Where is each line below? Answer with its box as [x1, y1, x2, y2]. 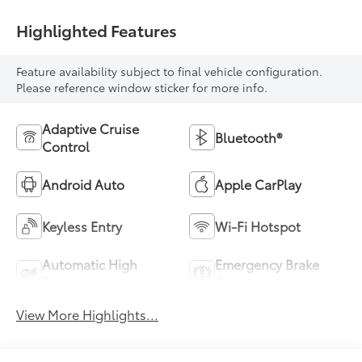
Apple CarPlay [215, 175, 301, 194]
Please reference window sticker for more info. [16, 79, 268, 96]
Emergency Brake [215, 255, 319, 274]
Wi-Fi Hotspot [215, 217, 301, 236]
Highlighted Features [16, 19, 178, 42]
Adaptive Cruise [42, 119, 140, 138]
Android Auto [42, 175, 125, 194]
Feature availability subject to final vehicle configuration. [16, 63, 323, 80]
